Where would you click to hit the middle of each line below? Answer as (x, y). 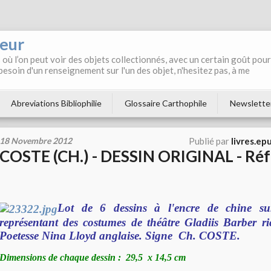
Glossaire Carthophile (166, 103)
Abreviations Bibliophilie (56, 103)
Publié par (210, 141)
